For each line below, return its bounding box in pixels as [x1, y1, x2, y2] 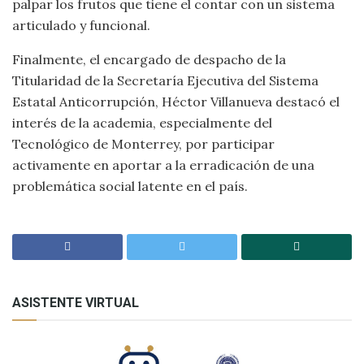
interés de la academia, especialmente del [12, 115, 272, 131]
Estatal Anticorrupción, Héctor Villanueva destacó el [12, 93, 340, 110]
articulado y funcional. [12, 17, 150, 33]
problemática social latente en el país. [12, 178, 248, 194]
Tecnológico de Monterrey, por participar [12, 136, 275, 152]
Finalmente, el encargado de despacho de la [12, 51, 286, 67]
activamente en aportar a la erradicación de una [12, 157, 314, 173]
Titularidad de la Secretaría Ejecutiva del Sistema [12, 72, 318, 89]
